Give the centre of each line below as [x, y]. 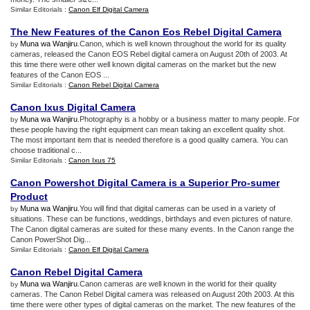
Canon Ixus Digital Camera [73, 107]
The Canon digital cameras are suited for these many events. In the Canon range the [152, 229]
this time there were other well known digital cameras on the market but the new [143, 64]
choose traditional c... [46, 150]
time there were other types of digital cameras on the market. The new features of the [153, 304]
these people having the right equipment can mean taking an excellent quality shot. [148, 129]
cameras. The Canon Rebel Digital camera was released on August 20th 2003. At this [153, 294]
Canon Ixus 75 [92, 160]
